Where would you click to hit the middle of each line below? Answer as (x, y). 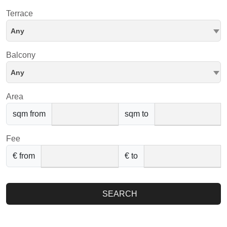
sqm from (29, 114)
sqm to (136, 114)
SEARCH (119, 194)
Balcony (21, 55)
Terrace (20, 13)
